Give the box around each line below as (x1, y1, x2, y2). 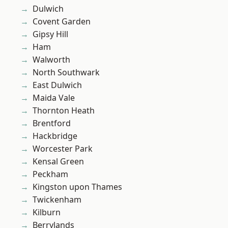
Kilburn (33, 207, 61, 218)
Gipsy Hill (33, 28, 68, 40)
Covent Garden (33, 16, 91, 27)
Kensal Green (33, 156, 84, 167)
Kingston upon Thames (33, 181, 122, 193)
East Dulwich (33, 79, 82, 91)
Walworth (33, 54, 70, 66)
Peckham (33, 168, 68, 180)
